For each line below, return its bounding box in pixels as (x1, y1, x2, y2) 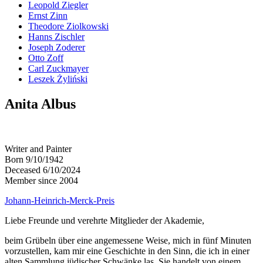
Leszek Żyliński (28, 73, 87, 84)
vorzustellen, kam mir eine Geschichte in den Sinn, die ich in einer (5, 245, 249, 256)
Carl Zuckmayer (28, 63, 89, 73)
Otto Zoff (28, 52, 63, 63)
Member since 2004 (5, 175, 78, 186)
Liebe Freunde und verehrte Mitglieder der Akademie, (5, 215, 204, 225)
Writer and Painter (5, 143, 72, 154)
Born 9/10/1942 (5, 154, 63, 164)
